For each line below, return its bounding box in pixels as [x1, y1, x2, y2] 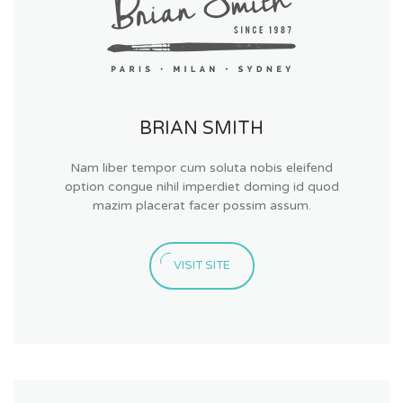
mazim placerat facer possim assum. [92, 198, 311, 214]
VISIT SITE [173, 258, 230, 273]
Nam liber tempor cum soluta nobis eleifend [70, 160, 333, 176]
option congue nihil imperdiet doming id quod [64, 179, 339, 195]
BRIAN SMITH [139, 118, 264, 140]
